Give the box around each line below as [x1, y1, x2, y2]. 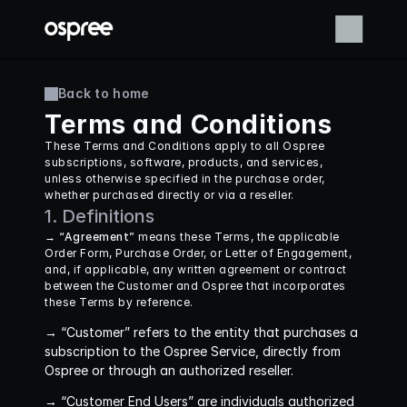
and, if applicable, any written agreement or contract [45, 263, 347, 276]
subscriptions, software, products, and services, [45, 155, 323, 169]
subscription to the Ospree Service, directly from [45, 343, 341, 359]
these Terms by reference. [45, 295, 194, 309]
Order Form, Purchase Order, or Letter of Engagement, [45, 246, 352, 260]
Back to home [58, 85, 150, 101]
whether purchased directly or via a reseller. [45, 188, 294, 202]
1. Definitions [45, 205, 154, 227]
